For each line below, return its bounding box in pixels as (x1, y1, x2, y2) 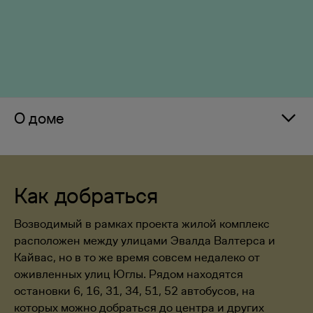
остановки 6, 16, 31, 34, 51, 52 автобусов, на (14, 284, 255, 298)
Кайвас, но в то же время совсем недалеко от (14, 250, 260, 264)
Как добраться (14, 182, 159, 208)
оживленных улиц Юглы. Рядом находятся (14, 267, 243, 281)
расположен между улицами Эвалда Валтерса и (14, 233, 275, 247)
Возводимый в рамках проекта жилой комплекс (14, 217, 270, 231)
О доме (14, 109, 65, 127)
